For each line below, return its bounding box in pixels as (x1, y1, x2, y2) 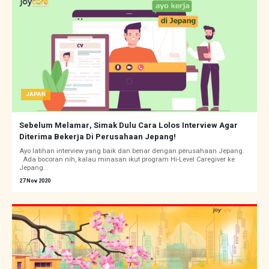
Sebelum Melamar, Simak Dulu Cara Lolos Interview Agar (19, 119, 238, 131)
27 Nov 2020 (19, 177, 50, 186)
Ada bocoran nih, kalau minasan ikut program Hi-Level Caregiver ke (19, 154, 235, 165)
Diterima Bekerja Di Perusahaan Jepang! (19, 131, 176, 143)
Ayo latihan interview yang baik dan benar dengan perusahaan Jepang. (19, 146, 248, 157)
